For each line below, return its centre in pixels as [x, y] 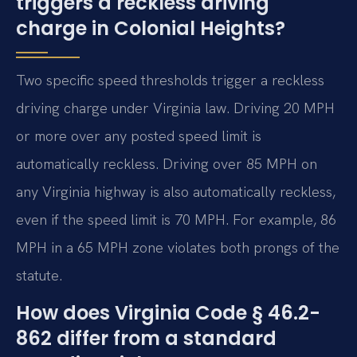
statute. [39, 275]
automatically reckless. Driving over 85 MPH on [167, 164]
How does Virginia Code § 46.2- [168, 313]
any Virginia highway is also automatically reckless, [176, 192]
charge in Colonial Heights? [151, 28]
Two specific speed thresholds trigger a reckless [170, 80]
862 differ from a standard [146, 339]
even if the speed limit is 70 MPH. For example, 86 [176, 220]
